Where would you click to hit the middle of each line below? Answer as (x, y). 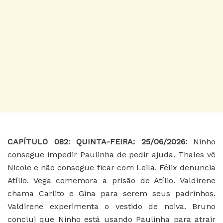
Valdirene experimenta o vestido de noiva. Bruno (111, 206)
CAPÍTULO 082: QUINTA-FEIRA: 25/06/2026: (100, 141)
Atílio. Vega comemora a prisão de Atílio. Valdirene (111, 180)
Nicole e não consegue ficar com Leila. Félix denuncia (111, 167)
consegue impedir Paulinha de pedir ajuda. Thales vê (111, 154)
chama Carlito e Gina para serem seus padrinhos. (111, 193)
